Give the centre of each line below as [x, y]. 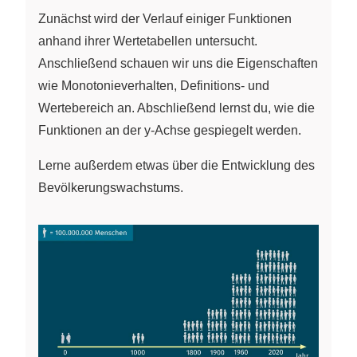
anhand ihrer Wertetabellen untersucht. [148, 41]
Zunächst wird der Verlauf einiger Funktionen [165, 19]
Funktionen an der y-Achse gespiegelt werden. [170, 131]
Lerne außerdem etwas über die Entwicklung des [177, 166]
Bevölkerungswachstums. [111, 188]
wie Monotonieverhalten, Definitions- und [154, 86]
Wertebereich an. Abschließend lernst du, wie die [177, 108]
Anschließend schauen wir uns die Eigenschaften [178, 64]
